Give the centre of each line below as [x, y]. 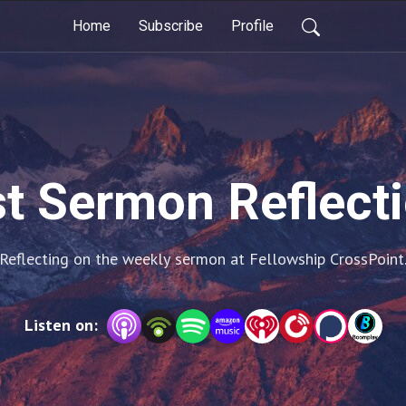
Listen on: [61, 325]
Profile [252, 26]
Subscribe [171, 26]
